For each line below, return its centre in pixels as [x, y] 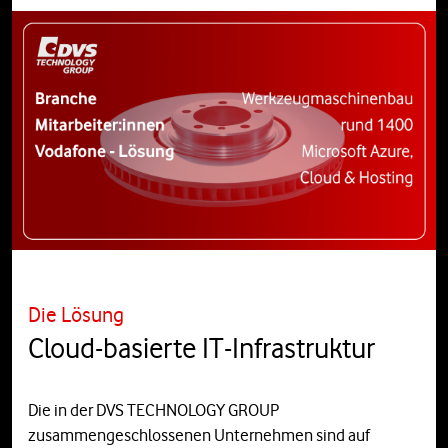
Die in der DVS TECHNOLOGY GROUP [153, 410]
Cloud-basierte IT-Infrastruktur [201, 348]
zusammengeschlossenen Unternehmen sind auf [199, 435]
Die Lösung [76, 315]
